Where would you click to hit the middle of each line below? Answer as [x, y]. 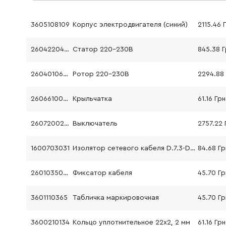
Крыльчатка [92, 99]
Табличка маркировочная [116, 198]
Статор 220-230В [103, 49]
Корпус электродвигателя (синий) [130, 25]
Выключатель [95, 124]
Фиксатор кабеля [102, 173]
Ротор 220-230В [101, 74]
